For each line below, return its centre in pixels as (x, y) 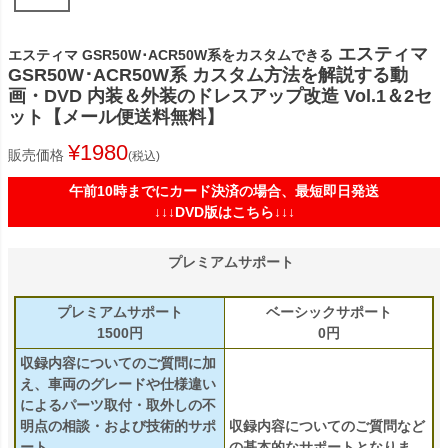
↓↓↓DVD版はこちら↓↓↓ (224, 211)
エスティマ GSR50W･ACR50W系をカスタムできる (170, 54)
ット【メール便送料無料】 (116, 116)
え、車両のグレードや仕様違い (118, 383)
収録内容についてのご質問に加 (118, 362)
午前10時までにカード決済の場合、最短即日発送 (224, 190)
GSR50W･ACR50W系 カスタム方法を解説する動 (208, 74)
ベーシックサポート (328, 311)
